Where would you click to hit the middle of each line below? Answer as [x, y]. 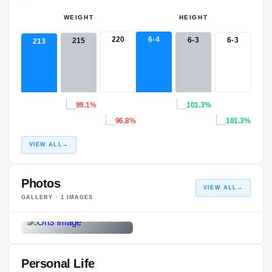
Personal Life [58, 263]
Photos [41, 183]
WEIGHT [79, 17]
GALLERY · [41, 197]
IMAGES [79, 197]
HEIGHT [193, 17]
